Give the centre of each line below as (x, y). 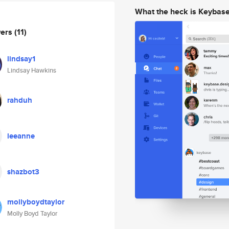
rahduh (20, 100)
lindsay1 (21, 59)
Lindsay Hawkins (32, 70)
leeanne (21, 136)
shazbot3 (23, 172)
